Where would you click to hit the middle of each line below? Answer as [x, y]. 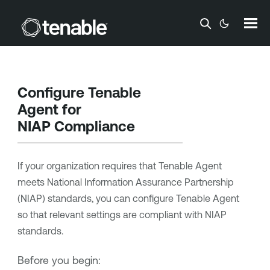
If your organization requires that [88, 166]
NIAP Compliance [76, 126]
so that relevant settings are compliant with [111, 215]
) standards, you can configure [109, 198]
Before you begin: [59, 260]
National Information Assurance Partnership [140, 182]
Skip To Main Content [135, 20]
